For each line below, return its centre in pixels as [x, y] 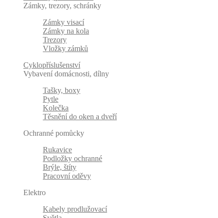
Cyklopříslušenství [52, 65]
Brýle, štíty [60, 167]
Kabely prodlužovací [75, 209]
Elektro [35, 193]
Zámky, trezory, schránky [62, 6]
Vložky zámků [65, 49]
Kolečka [56, 108]
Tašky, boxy [62, 91]
